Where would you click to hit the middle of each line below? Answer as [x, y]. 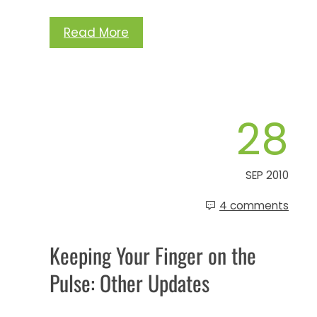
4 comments [254, 205]
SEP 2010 [267, 175]
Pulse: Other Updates [129, 282]
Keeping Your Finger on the [153, 255]
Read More [96, 32]
